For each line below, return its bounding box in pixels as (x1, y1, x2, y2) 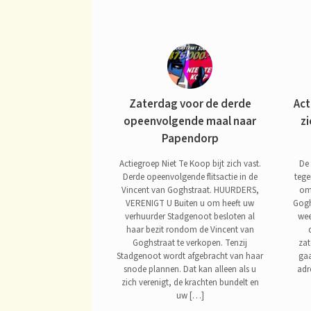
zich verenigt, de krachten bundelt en (121, 276, 259, 289)
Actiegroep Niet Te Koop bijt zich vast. (119, 157, 261, 170)
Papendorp (161, 131, 219, 148)
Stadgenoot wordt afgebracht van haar (117, 249, 264, 262)
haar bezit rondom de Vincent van (126, 223, 254, 236)
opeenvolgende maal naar (124, 113, 257, 131)
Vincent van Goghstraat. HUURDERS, (121, 183, 259, 196)
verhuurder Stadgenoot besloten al (125, 210, 255, 223)
